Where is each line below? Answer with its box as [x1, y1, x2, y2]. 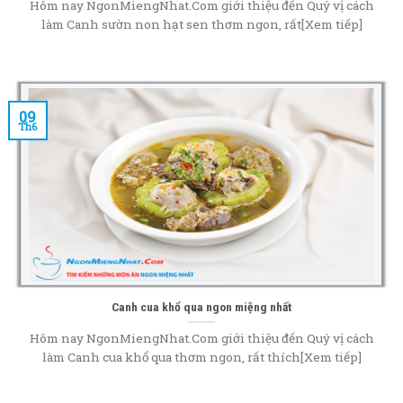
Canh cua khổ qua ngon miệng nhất [112, 299, 291, 314]
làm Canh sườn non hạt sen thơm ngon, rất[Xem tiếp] [40, 15, 363, 32]
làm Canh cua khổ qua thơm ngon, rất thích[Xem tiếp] [41, 348, 362, 365]
